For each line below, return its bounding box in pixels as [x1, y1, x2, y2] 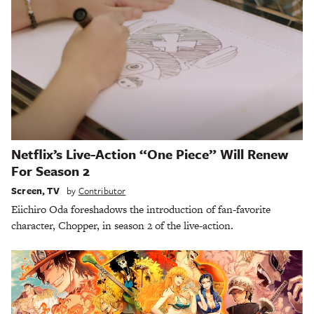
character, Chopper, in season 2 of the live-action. [11, 217, 233, 233]
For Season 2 [11, 161, 90, 181]
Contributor [78, 183, 126, 198]
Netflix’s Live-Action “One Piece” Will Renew [11, 144, 288, 164]
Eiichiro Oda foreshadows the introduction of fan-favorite [11, 201, 271, 217]
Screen [11, 183, 42, 198]
